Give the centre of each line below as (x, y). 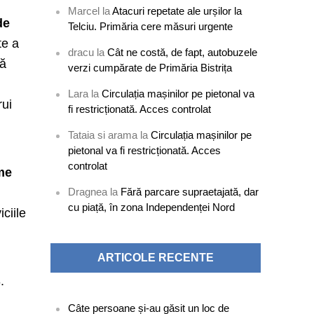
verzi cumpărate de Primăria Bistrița (150, 68)
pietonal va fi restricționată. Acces (145, 150)
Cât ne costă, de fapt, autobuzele (183, 52)
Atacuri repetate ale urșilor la (177, 11)
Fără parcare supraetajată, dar (190, 192)
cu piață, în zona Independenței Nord (152, 207)
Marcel (84, 11)
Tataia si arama (103, 135)
